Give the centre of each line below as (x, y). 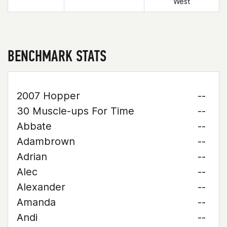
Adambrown (46, 141)
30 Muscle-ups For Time (75, 111)
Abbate (34, 126)
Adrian (32, 157)
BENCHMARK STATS (57, 56)
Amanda (36, 202)
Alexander (41, 187)
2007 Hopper (48, 96)
